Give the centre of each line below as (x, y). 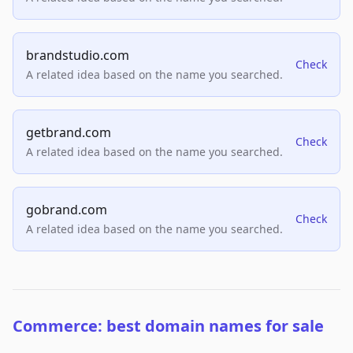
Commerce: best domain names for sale (168, 326)
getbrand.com (69, 133)
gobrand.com (67, 210)
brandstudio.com (78, 56)
